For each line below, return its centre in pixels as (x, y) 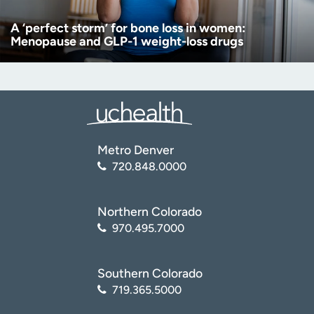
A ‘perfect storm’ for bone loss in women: (128, 28)
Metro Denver (136, 150)
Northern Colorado (150, 212)
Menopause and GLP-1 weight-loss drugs (127, 41)
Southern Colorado (150, 273)
